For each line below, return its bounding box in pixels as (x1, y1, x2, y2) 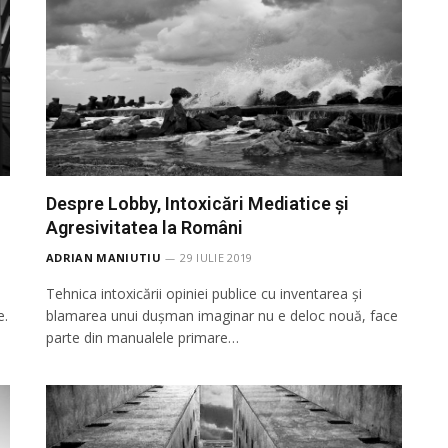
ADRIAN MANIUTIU (46, 250, 161, 265)
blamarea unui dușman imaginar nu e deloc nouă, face (46, 306, 398, 325)
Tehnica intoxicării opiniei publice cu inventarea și (46, 284, 362, 303)
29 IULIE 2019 (180, 250, 253, 265)
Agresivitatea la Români (46, 217, 243, 238)
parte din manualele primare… (46, 328, 239, 347)
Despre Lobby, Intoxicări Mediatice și (46, 193, 349, 214)
